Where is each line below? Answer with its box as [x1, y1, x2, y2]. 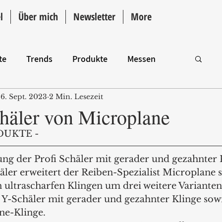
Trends [26, 53, 53, 64]
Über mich [18, 10, 58, 23]
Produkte [72, 53, 108, 64]
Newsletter [73, 10, 115, 23]
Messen [127, 53, 156, 64]
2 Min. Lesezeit [49, 92, 103, 101]
